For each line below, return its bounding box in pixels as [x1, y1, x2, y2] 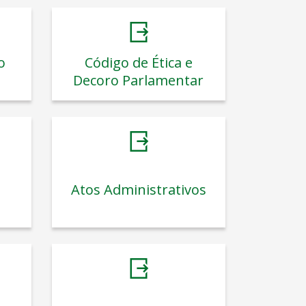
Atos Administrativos [70, 180, 206, 199]
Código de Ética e [84, 53, 193, 72]
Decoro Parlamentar [73, 70, 204, 89]
